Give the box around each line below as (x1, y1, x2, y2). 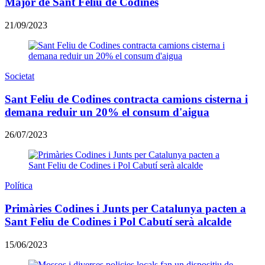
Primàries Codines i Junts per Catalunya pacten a (5, 202, 246, 215)
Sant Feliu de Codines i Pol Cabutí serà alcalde (5, 215, 231, 228)
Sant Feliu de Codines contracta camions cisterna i (5, 92, 248, 105)
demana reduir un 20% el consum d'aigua (5, 105, 209, 118)
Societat (5, 71, 34, 81)
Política (5, 180, 33, 191)
